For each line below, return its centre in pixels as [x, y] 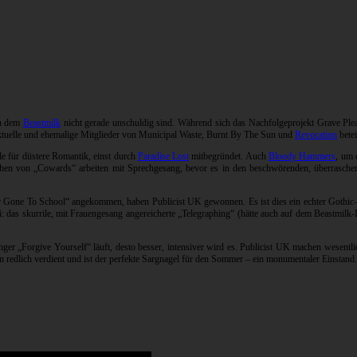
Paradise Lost [163, 157]
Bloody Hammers [302, 157]
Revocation [316, 135]
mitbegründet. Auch [229, 157]
